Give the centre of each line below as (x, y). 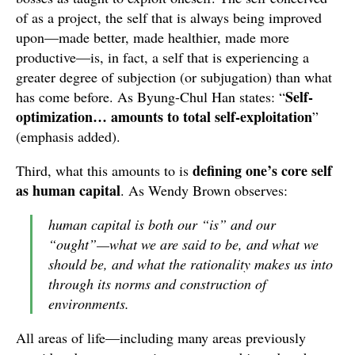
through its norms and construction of (157, 284)
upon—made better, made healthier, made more (153, 37)
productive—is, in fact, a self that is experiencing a (162, 57)
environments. (89, 303)
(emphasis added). (68, 136)
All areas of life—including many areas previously (161, 338)
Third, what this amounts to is (104, 170)
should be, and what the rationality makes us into (191, 264)
